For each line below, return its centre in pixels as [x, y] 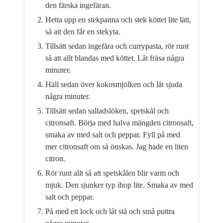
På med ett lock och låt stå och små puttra [110, 212]
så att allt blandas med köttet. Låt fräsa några [115, 58]
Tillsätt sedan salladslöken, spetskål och [107, 111]
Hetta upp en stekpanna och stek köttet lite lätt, [118, 20]
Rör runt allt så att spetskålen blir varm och [112, 173]
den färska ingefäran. [78, 5]
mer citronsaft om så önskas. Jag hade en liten [117, 147]
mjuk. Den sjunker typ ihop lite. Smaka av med [119, 185]
